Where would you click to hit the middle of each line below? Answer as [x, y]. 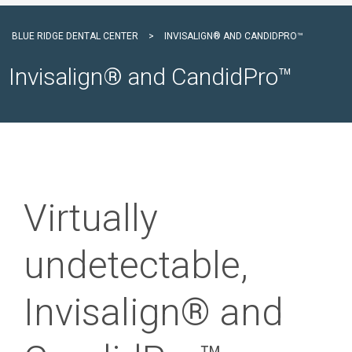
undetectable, [136, 265]
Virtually [91, 218]
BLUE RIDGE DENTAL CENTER [75, 36]
